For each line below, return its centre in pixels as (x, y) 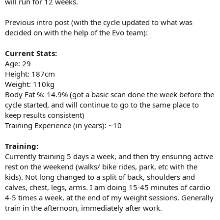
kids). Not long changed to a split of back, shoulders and (100, 177)
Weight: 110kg (30, 84)
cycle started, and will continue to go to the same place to (102, 105)
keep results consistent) (45, 115)
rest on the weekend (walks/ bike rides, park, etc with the (101, 166)
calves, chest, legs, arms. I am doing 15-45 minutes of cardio (108, 187)
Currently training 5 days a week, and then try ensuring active (109, 156)
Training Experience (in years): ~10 (63, 125)
